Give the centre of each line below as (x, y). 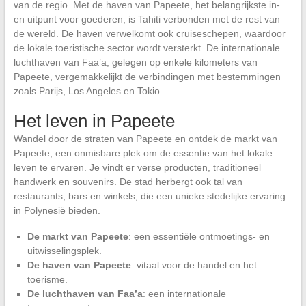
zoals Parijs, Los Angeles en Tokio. (88, 91)
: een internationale (184, 293)
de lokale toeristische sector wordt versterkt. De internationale (147, 47)
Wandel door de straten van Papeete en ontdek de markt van (145, 138)
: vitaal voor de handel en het (194, 265)
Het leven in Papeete (94, 121)
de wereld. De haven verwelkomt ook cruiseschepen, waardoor (149, 33)
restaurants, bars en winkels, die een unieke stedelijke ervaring (149, 196)
